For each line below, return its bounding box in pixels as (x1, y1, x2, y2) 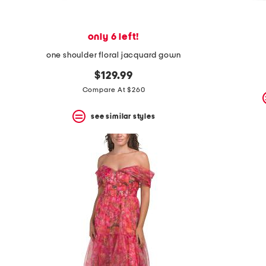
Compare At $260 (82, 86, 145, 94)
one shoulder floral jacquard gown (46, 51, 182, 60)
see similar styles (91, 112, 156, 120)
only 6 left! (87, 32, 140, 42)
